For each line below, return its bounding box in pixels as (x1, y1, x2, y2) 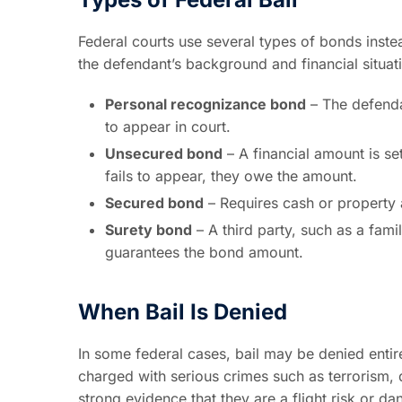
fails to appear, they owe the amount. (105, 167, 357, 185)
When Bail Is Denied (78, 299, 287, 325)
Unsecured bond (105, 144, 223, 162)
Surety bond (105, 221, 192, 239)
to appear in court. (105, 118, 231, 135)
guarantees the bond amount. (105, 243, 303, 261)
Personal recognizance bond (105, 95, 306, 113)
